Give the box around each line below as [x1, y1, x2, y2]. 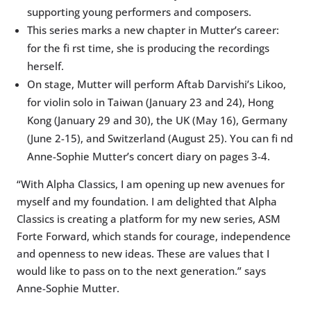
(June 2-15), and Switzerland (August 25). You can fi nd [27, 131, 293, 146]
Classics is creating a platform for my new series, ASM [17, 212, 280, 226]
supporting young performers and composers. [27, 5, 251, 19]
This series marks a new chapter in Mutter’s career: [27, 23, 279, 37]
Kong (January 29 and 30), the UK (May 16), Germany [27, 113, 287, 128]
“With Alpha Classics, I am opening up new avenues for [17, 177, 285, 192]
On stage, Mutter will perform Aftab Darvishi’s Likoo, [27, 77, 286, 92]
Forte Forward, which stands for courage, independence [17, 229, 291, 244]
